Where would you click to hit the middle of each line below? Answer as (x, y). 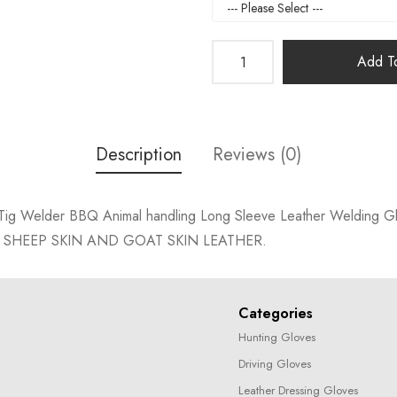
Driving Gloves (275, 364)
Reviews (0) (257, 155)
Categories (276, 313)
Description (139, 155)
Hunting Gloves (277, 337)
